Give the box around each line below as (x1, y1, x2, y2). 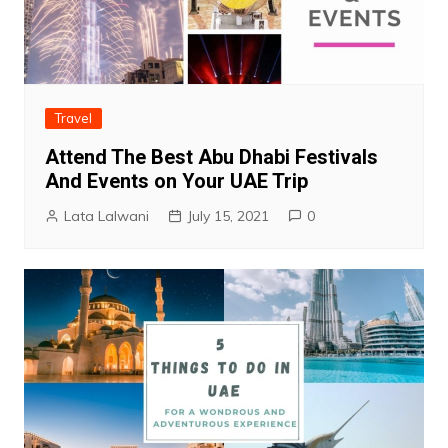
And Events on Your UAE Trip (44, 168, 308, 193)
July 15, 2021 (186, 206, 269, 225)
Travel (54, 109, 92, 126)
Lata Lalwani (63, 206, 149, 225)
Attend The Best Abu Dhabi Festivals (44, 144, 378, 169)
